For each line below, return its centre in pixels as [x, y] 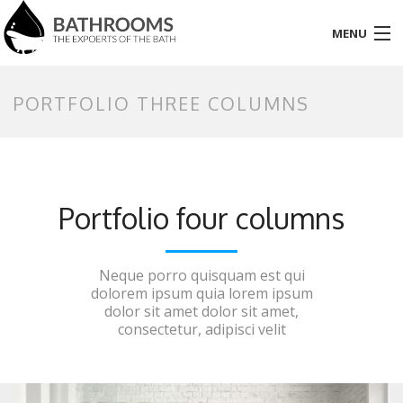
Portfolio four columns [201, 218]
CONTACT [47, 346]
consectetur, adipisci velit [201, 329]
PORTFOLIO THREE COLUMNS [161, 103]
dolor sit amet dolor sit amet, [201, 311]
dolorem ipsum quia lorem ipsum [201, 293]
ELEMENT [45, 303]
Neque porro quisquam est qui [201, 275]
